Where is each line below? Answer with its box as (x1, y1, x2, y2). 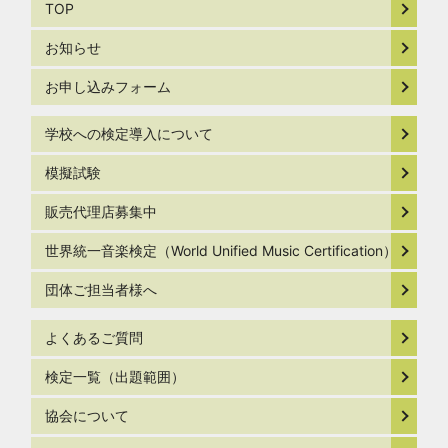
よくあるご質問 (45, 328, 144, 346)
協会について (45, 406, 130, 424)
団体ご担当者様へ (45, 281, 158, 299)
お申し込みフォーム (45, 78, 172, 96)
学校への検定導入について (45, 125, 214, 143)
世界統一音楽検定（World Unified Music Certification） (45, 242, 398, 260)
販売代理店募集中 (45, 203, 158, 221)
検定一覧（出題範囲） (45, 367, 186, 385)
